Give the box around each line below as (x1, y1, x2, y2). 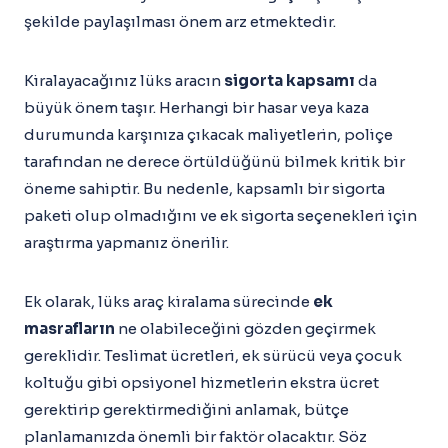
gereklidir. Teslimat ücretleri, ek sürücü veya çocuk (24, 346, 402, 365)
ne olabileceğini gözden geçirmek (115, 319, 376, 338)
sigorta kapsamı (224, 71, 355, 90)
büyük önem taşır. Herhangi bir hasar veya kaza (24, 98, 369, 117)
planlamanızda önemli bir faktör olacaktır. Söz (24, 427, 367, 446)
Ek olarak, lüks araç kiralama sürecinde (24, 292, 313, 311)
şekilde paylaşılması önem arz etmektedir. (24, 12, 336, 31)
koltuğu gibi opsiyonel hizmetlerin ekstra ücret (24, 373, 379, 392)
